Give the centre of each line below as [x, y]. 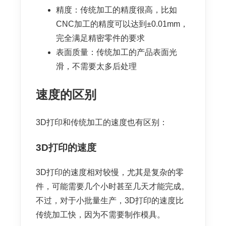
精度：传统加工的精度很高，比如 [117, 10]
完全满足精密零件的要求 [100, 38]
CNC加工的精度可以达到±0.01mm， [122, 24]
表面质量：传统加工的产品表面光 [117, 52]
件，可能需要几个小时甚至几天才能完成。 [112, 186]
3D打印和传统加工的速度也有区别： [102, 122]
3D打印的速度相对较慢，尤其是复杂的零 [110, 172]
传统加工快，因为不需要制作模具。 [100, 214]
